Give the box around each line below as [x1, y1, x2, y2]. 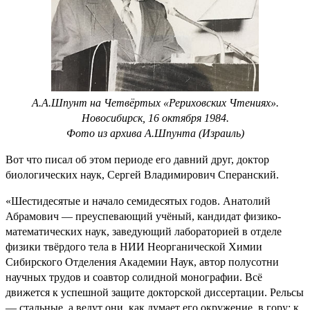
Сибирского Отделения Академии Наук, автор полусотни [6, 255, 279, 268]
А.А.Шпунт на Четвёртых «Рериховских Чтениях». [31, 96, 279, 109]
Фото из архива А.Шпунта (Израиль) [66, 127, 244, 139]
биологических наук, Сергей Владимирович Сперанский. [6, 168, 279, 181]
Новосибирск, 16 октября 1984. [81, 111, 229, 124]
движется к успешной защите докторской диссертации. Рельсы [6, 286, 304, 298]
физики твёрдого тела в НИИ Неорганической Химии [6, 240, 262, 253]
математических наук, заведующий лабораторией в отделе [6, 225, 282, 237]
